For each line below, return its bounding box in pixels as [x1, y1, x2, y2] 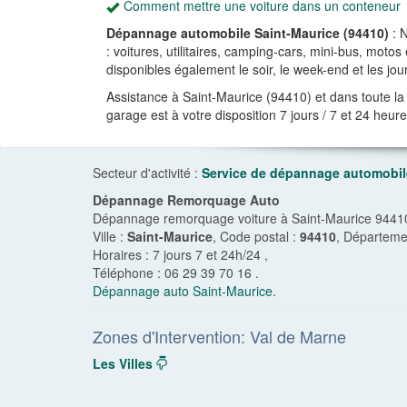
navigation [168, 368, 222, 382]
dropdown [168, 355, 220, 370]
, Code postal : [213, 227, 300, 245]
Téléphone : [93, 263, 164, 282]
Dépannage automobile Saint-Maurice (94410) [106, 24, 392, 42]
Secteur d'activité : [93, 164, 202, 182]
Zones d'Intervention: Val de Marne [93, 324, 346, 348]
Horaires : [93, 245, 153, 263]
